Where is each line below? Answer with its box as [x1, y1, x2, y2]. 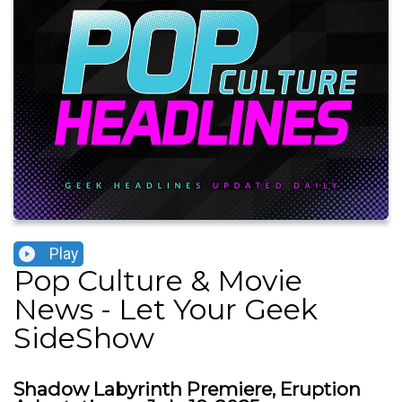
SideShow [13, 320, 154, 356]
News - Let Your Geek [13, 292, 318, 328]
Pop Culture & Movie [13, 263, 302, 299]
